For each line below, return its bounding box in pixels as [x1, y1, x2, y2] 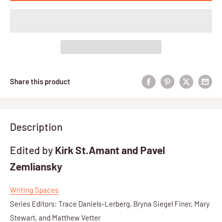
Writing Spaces [10, 185, 58, 194]
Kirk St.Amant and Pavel [55, 143, 165, 156]
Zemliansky [10, 160, 62, 172]
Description [10, 120, 62, 133]
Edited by [10, 143, 55, 156]
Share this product [10, 77, 70, 86]
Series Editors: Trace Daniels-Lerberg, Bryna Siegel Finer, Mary [10, 199, 210, 208]
